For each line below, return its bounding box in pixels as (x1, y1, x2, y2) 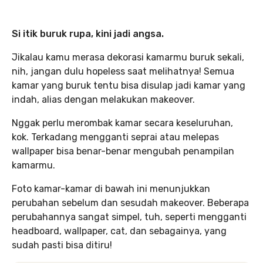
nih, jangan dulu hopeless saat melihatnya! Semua (12, 66, 234, 77)
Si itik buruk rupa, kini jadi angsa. (12, 28, 164, 39)
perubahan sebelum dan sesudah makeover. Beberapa (12, 197, 249, 208)
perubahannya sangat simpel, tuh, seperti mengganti (12, 211, 247, 222)
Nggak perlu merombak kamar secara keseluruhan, (12, 117, 233, 129)
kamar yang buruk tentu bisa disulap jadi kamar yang (12, 80, 245, 91)
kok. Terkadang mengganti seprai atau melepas (12, 131, 219, 143)
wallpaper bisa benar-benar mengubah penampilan (12, 146, 234, 157)
